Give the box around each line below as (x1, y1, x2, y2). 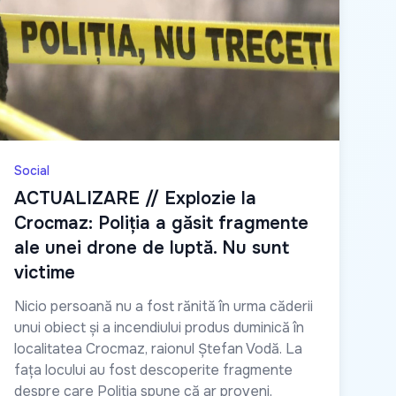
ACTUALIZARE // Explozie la (14, 187, 256, 209)
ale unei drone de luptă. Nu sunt (14, 236, 289, 259)
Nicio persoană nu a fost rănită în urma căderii (14, 296, 313, 316)
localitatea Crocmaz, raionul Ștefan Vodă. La (14, 339, 302, 358)
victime (14, 261, 75, 284)
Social (14, 162, 49, 179)
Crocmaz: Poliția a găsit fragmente (14, 211, 308, 234)
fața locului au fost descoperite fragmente (14, 360, 293, 379)
